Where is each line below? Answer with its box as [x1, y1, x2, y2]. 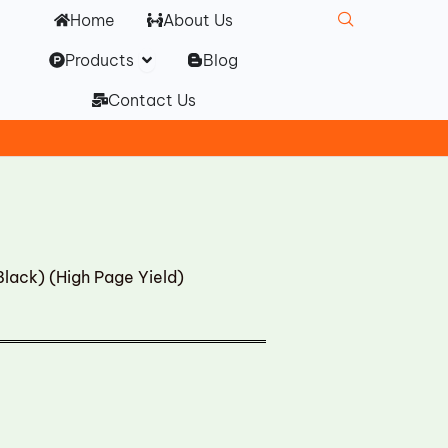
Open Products [138, 45, 257, 65]
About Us [163, 10, 234, 30]
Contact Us [107, 90, 196, 110]
